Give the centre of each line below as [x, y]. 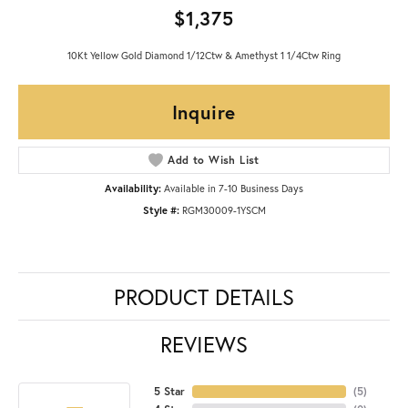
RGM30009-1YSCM [224, 209]
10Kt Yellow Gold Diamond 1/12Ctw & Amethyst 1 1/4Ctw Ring [204, 55]
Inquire [204, 112]
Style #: [161, 209]
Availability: [133, 188]
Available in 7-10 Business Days [234, 188]
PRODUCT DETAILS [204, 296]
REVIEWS [204, 344]
